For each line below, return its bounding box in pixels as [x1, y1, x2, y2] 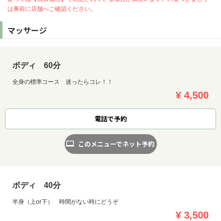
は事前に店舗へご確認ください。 [7, 5, 96, 12]
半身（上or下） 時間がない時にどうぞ [12, 198, 118, 205]
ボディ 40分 [12, 181, 61, 189]
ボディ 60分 [12, 61, 61, 70]
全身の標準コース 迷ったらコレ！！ [12, 78, 113, 85]
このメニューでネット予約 [77, 139, 154, 148]
